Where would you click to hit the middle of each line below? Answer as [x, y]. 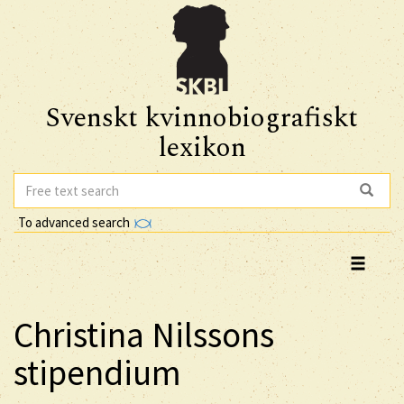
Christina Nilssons [144, 335]
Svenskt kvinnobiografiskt [202, 118]
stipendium [97, 372]
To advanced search [75, 222]
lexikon [202, 148]
